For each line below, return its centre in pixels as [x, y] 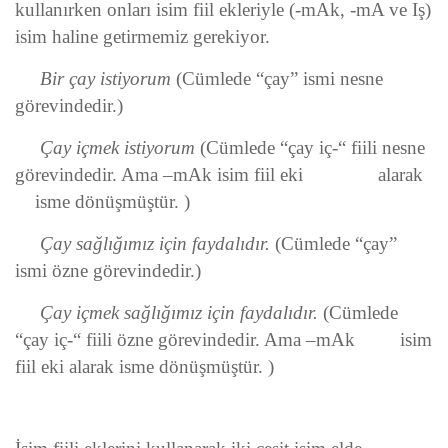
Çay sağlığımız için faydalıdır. [142, 244]
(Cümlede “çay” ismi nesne [279, 79]
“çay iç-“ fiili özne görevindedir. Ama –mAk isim [223, 340]
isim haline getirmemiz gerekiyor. [142, 37]
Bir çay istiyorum [95, 79]
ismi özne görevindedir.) [108, 271]
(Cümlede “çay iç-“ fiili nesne [310, 148]
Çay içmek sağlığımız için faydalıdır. [169, 313]
